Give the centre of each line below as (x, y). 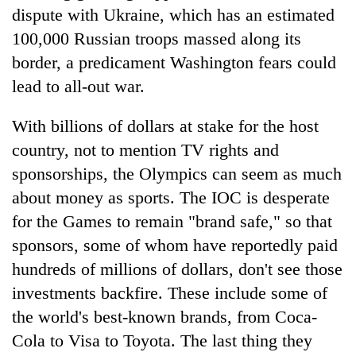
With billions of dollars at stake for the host (165, 126)
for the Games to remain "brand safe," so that (172, 221)
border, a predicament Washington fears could (174, 62)
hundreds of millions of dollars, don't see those (177, 269)
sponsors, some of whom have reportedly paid (175, 245)
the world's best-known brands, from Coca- (164, 316)
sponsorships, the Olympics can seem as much (177, 173)
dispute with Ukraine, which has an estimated (173, 14)
